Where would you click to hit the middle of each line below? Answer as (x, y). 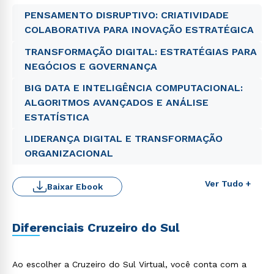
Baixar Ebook (75, 187)
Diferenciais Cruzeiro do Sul (96, 228)
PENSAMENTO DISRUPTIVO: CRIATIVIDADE (127, 15)
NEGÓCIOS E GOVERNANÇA (91, 66)
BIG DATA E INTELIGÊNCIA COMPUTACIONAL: (134, 88)
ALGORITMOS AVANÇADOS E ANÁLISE (117, 102)
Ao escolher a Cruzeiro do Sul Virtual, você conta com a (129, 264)
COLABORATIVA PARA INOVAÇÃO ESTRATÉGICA (139, 30)
